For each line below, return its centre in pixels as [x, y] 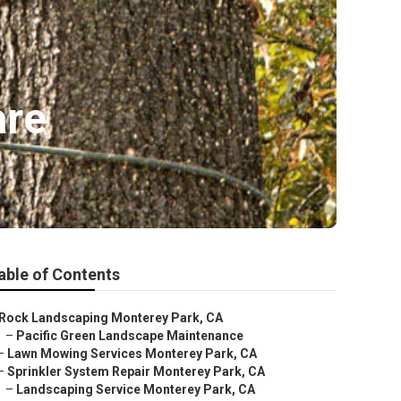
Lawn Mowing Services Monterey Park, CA [132, 354]
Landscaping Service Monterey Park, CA [136, 389]
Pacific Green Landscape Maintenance [130, 336]
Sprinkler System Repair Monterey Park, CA [136, 371]
